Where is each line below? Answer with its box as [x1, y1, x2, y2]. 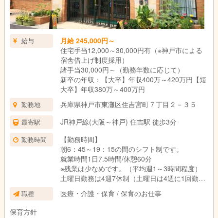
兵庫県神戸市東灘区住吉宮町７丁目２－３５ [60, 99, 197, 109]
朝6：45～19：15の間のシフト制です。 [60, 144, 183, 154]
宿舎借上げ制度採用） [60, 55, 128, 65]
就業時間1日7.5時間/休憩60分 [60, 154, 152, 163]
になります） [60, 183, 101, 193]
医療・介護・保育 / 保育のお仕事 [60, 188, 162, 198]
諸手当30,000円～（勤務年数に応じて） [60, 65, 184, 74]
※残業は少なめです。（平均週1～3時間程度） [60, 163, 201, 173]
